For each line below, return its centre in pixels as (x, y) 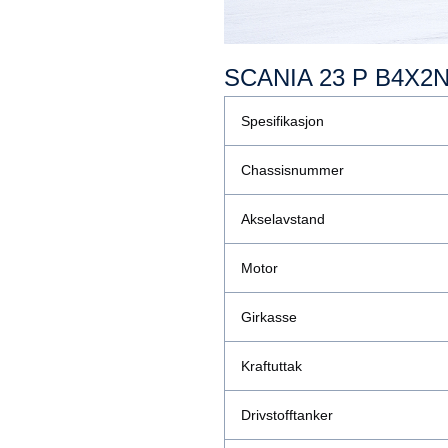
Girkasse (269, 317)
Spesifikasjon (282, 121)
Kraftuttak (271, 366)
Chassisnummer (292, 170)
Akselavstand (283, 219)
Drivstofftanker (287, 415)
